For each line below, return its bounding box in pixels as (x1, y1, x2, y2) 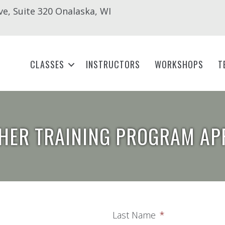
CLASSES (30, 58, 65, 71)
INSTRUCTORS (86, 58, 141, 71)
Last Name (113, 209, 156, 221)
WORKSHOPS (155, 58, 204, 71)
